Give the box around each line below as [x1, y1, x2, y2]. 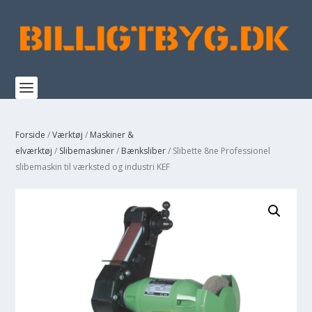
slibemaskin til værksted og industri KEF [15, 161, 171, 173]
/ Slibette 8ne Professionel [166, 145, 271, 157]
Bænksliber [121, 145, 166, 157]
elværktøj [15, 145, 53, 157]
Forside [15, 129, 46, 141]
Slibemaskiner [59, 145, 115, 157]
